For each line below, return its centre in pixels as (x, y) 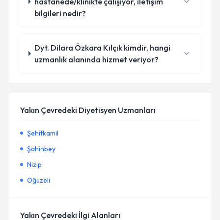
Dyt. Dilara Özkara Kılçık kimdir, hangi (103, 48)
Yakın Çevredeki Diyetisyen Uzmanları (88, 110)
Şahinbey (41, 149)
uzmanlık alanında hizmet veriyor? (97, 59)
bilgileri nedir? (60, 13)
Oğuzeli (39, 180)
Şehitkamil (43, 133)
